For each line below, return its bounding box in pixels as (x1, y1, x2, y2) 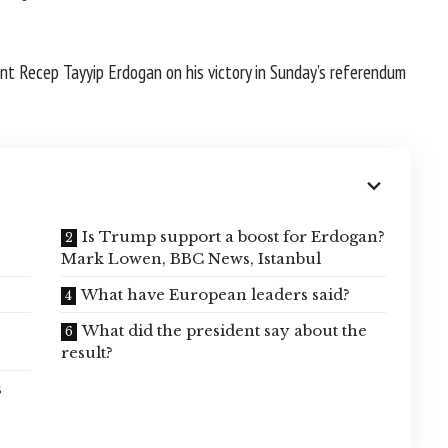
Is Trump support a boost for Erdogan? (82, 227, 386, 246)
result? (61, 343, 114, 362)
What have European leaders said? (81, 285, 351, 304)
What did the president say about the (82, 321, 368, 340)
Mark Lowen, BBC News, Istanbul (61, 249, 322, 268)
